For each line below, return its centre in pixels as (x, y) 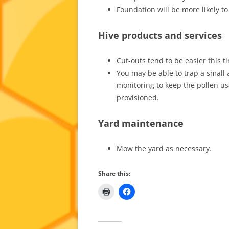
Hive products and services (160, 35)
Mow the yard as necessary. (164, 148)
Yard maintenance (141, 123)
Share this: (114, 173)
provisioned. (138, 97)
